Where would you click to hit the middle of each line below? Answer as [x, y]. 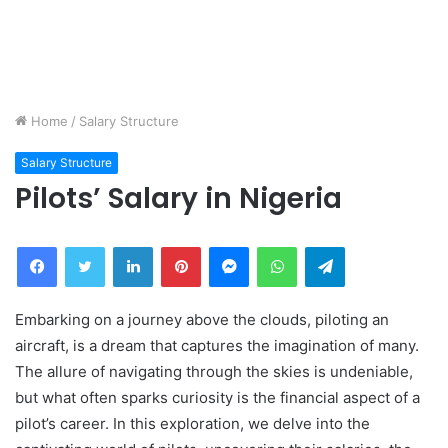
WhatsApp [328, 246]
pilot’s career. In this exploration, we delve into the [192, 423]
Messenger [283, 246]
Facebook [86, 246]
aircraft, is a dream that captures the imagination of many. [217, 345]
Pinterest [228, 246]
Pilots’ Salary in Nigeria [178, 198]
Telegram [372, 246]
